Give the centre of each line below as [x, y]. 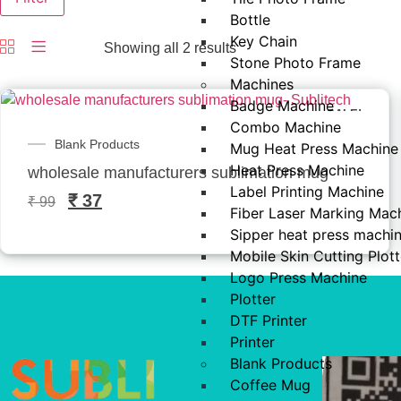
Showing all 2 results [170, 47]
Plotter [253, 299]
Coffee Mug [270, 385]
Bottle [250, 20]
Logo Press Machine [299, 278]
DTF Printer [269, 321]
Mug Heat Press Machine [314, 149]
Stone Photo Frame [295, 63]
